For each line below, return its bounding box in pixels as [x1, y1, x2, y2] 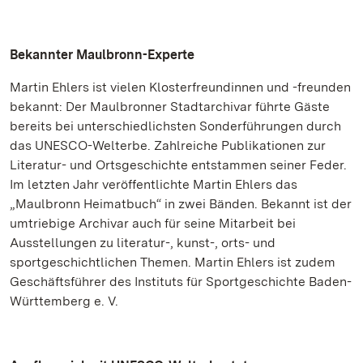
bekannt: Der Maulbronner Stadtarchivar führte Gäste [10, 99, 330, 114]
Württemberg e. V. [10, 293, 118, 309]
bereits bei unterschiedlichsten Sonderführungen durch [10, 118, 341, 134]
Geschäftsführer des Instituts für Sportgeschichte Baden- [10, 274, 352, 289]
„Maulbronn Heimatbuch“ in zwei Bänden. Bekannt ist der [10, 196, 352, 211]
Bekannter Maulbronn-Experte [10, 47, 194, 62]
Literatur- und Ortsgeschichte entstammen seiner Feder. [10, 157, 347, 173]
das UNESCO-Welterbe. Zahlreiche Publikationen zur [10, 138, 326, 153]
